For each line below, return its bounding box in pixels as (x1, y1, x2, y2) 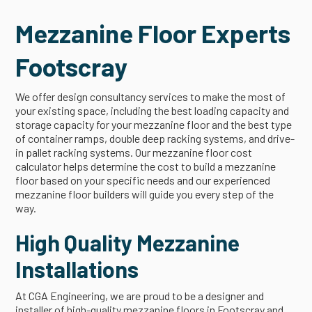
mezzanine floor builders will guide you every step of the (15, 187, 274, 201)
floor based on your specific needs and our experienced (15, 173, 271, 187)
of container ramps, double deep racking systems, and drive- (15, 131, 295, 145)
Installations (15, 255, 139, 282)
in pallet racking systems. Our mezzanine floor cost (15, 145, 253, 159)
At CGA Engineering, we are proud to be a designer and (15, 288, 265, 302)
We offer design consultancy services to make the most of (15, 89, 286, 103)
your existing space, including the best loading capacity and (15, 103, 290, 117)
